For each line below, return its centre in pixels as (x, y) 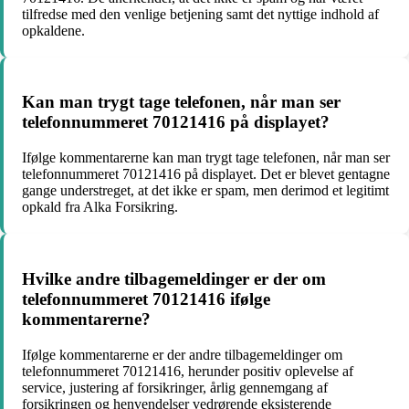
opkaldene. (53, 30)
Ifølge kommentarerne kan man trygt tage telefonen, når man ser (206, 158)
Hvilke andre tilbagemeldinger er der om (174, 278)
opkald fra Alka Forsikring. (100, 207)
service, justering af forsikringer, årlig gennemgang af (175, 387)
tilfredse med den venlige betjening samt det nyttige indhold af (200, 14)
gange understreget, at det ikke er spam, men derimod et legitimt (205, 191)
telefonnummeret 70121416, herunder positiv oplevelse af (188, 371)
